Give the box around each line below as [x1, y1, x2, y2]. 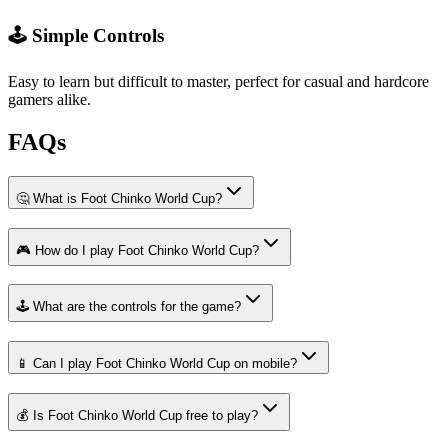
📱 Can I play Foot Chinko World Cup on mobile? [16, 355, 297, 371]
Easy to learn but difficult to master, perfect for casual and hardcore [8, 73, 429, 90]
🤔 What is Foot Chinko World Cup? [16, 190, 222, 206]
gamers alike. [8, 91, 91, 108]
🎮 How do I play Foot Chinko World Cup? [16, 242, 259, 258]
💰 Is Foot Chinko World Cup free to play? [16, 407, 258, 423]
